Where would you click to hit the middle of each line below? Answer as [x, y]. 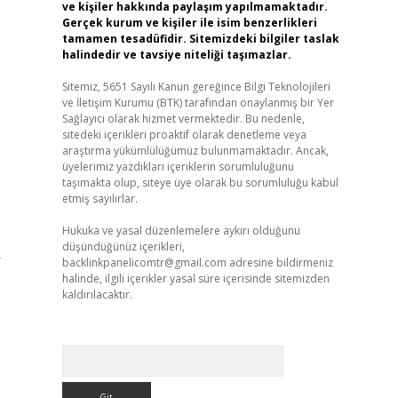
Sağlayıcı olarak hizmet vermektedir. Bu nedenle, [183, 119]
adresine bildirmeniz [279, 263]
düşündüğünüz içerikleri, [123, 247]
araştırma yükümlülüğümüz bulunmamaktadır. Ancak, [195, 151]
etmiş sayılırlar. [99, 199]
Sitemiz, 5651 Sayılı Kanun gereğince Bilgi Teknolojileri [196, 87]
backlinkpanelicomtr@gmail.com [144, 263]
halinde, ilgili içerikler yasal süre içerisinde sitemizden [195, 279]
